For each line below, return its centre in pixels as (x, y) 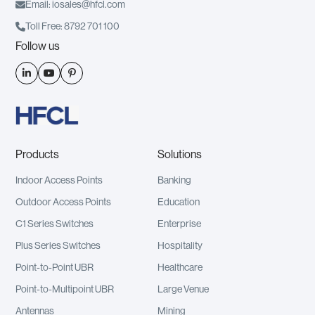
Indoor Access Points (59, 181)
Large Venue (183, 290)
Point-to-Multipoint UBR (65, 290)
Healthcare (180, 268)
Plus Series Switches (58, 246)
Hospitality (180, 246)
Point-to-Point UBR (55, 268)
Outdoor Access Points (64, 203)
